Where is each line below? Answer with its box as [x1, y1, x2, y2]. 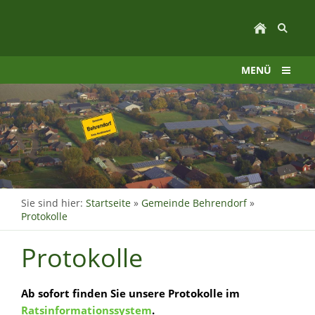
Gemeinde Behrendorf [141, 196, 247, 210]
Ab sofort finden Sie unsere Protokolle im [21, 286, 240, 301]
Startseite [86, 196, 131, 210]
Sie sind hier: [21, 196, 86, 210]
